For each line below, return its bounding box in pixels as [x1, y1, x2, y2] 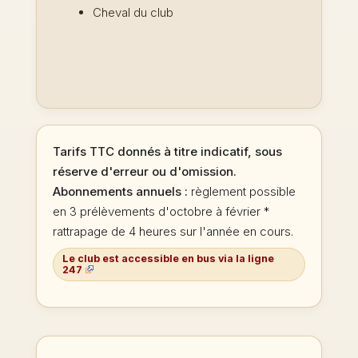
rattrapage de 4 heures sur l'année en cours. [52, 224, 293, 240]
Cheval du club [92, 5, 173, 21]
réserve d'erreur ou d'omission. [52, 164, 237, 180]
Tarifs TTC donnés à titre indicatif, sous [52, 144, 282, 160]
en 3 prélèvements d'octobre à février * [52, 204, 269, 220]
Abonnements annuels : [52, 184, 191, 200]
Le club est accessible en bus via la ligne [62, 252, 274, 265]
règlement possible [190, 184, 296, 200]
